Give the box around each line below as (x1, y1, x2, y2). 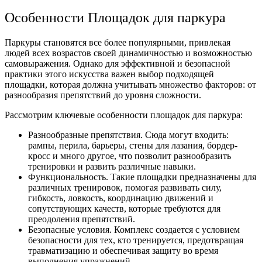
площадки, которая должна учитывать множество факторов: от (5, 79, 256, 89)
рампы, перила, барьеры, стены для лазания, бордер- (28, 140, 237, 150)
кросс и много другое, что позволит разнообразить (28, 150, 231, 161)
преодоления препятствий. (28, 213, 135, 224)
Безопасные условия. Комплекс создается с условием (28, 224, 240, 235)
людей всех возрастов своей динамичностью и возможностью (5, 47, 252, 58)
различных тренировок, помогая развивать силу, (28, 182, 222, 192)
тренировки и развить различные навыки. (28, 161, 196, 171)
